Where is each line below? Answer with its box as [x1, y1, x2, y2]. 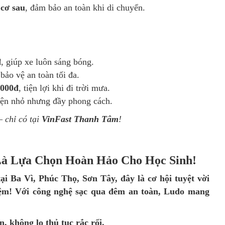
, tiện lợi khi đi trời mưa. [19, 83, 110, 93]
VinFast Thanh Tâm [42, 114, 119, 125]
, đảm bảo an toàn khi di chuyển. [25, 3, 145, 13]
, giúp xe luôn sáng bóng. [1, 57, 94, 67]
